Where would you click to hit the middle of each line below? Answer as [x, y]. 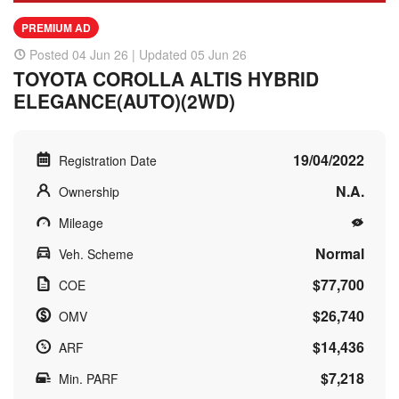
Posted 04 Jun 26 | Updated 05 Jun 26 [138, 54]
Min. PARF [89, 378]
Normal [340, 253]
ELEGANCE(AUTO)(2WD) [124, 100]
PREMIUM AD [56, 27]
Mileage [81, 222]
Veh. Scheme [96, 253]
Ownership [89, 191]
